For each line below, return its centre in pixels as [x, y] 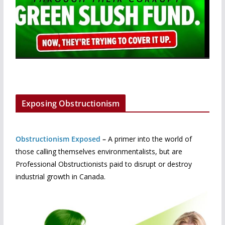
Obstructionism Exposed [58, 139]
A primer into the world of [150, 139]
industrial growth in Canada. [60, 177]
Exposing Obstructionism [71, 104]
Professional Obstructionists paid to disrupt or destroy [103, 164]
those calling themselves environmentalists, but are [99, 152]
